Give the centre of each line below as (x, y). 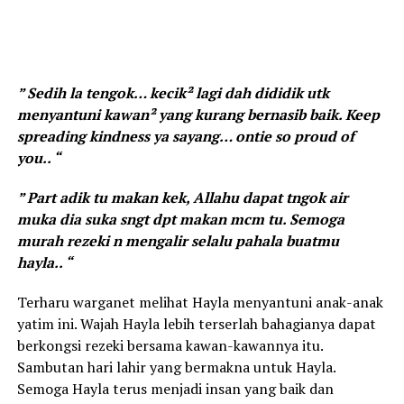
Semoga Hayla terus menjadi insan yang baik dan (175, 389)
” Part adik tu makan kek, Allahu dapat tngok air (182, 198)
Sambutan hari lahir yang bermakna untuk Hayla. (176, 367)
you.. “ (38, 158)
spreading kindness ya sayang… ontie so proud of (185, 137)
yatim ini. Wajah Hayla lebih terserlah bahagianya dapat (196, 324)
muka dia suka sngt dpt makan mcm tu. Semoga (180, 220)
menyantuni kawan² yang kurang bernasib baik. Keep (198, 115)
